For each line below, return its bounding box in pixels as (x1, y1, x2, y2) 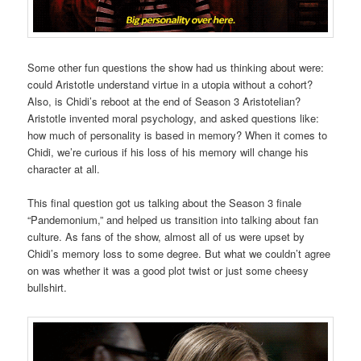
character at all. (27, 160, 104, 176)
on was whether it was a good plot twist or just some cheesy (27, 262, 309, 278)
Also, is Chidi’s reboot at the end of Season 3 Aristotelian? (27, 93, 301, 109)
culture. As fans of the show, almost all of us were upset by (27, 228, 305, 244)
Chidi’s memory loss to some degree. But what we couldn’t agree (27, 245, 331, 261)
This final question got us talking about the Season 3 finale (27, 194, 302, 210)
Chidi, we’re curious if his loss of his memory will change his (27, 143, 309, 160)
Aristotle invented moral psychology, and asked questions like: (27, 110, 320, 126)
